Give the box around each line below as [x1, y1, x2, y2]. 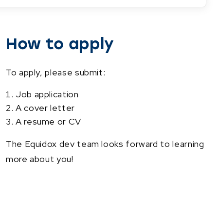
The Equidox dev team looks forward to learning [6, 138, 204, 149]
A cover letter [16, 102, 75, 113]
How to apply [6, 34, 114, 53]
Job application [16, 88, 83, 100]
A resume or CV [16, 115, 81, 127]
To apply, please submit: [6, 66, 106, 78]
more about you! [6, 153, 73, 164]
